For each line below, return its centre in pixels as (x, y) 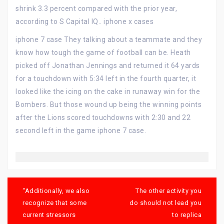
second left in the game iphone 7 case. (81, 130)
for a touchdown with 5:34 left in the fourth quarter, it (106, 78)
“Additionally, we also (56, 191)
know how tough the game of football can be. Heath (103, 52)
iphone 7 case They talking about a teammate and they (109, 39)
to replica (187, 215)
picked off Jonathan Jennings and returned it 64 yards (108, 65)
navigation (34, 191)
